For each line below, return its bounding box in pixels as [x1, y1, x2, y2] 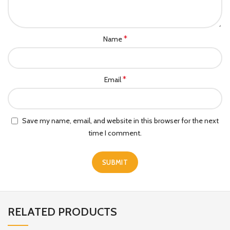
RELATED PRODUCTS [8, 204, 117, 219]
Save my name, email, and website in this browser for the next [22, 116, 219, 126]
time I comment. [88, 128, 142, 138]
